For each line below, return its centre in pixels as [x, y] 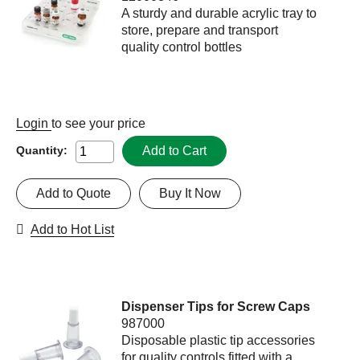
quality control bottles [182, 47]
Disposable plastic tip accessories [219, 340]
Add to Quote [74, 193]
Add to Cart [174, 150]
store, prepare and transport [200, 30]
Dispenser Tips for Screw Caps [216, 306]
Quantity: [42, 150]
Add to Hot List [72, 229]
